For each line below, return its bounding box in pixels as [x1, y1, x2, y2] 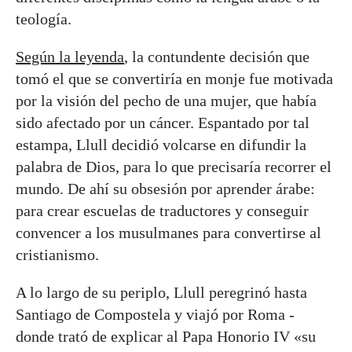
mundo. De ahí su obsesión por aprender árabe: [16, 180, 315, 198]
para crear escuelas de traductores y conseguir [16, 202, 309, 220]
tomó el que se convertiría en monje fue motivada [16, 70, 333, 88]
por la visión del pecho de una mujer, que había [16, 92, 317, 110]
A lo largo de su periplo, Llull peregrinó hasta [16, 284, 307, 302]
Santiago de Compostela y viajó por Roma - [16, 306, 295, 324]
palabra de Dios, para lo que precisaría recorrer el [16, 158, 332, 176]
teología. [16, 10, 71, 28]
